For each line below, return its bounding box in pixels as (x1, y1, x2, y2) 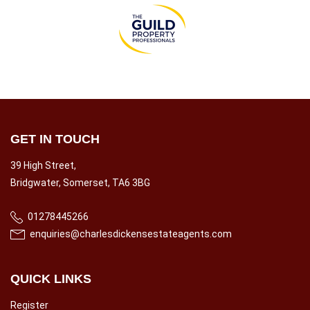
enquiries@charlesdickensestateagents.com (27, 228, 232, 239)
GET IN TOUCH (10, 131, 100, 146)
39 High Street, (10, 159, 76, 171)
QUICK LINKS (10, 271, 91, 286)
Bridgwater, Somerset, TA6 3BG (10, 176, 150, 188)
